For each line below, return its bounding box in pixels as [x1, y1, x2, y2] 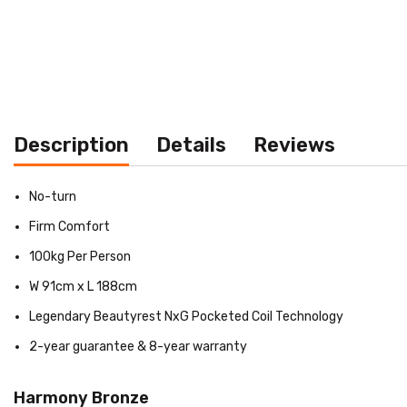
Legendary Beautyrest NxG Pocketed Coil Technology [29, 308, 343, 324]
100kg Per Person [29, 248, 131, 264]
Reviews [253, 132, 335, 157]
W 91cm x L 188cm [29, 278, 137, 294]
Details [156, 132, 226, 157]
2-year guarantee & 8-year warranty [29, 338, 247, 354]
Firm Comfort [29, 218, 110, 234]
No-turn [29, 188, 76, 204]
